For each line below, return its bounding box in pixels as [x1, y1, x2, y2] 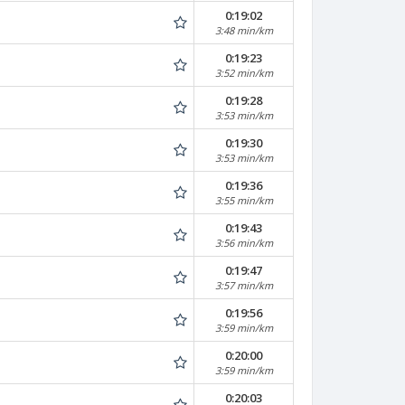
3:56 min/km [214, 236, 273, 250]
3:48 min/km [214, 24, 273, 37]
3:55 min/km [214, 193, 273, 207]
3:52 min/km [214, 66, 273, 80]
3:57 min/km [214, 278, 273, 292]
